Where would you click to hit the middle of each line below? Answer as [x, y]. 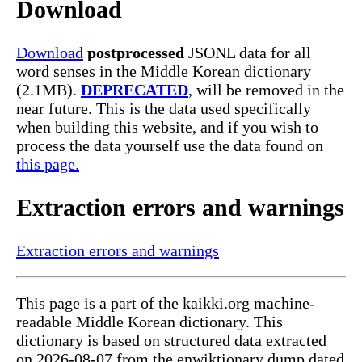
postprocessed [136, 53]
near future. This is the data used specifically [164, 109]
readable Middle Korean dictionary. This [149, 322]
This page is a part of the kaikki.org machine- [166, 303]
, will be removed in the [266, 90]
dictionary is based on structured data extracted [171, 341]
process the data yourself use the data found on [170, 146]
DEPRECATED [135, 90]
